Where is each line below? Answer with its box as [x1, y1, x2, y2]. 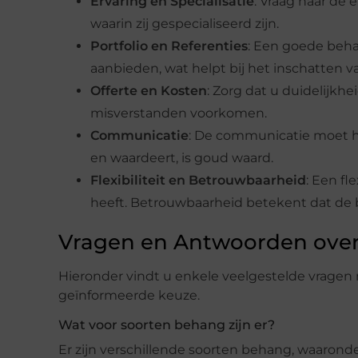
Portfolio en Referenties [90, 38, 248, 54]
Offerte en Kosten [90, 82, 207, 98]
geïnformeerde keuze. [58, 287, 200, 303]
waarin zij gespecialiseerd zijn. [90, 15, 279, 31]
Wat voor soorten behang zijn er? [58, 316, 275, 332]
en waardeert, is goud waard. [90, 149, 273, 165]
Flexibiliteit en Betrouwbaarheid [90, 172, 306, 188]
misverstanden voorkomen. [90, 105, 267, 121]
